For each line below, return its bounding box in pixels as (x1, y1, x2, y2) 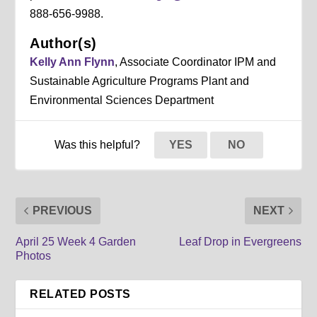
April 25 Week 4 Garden (16, 235, 137, 248)
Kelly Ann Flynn (30, 55, 115, 68)
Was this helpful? (54, 138, 143, 151)
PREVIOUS (33, 204, 93, 217)
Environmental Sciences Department (30, 93, 214, 106)
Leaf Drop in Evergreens (178, 235, 301, 248)
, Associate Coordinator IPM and (115, 55, 277, 68)
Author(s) (30, 35, 97, 51)
